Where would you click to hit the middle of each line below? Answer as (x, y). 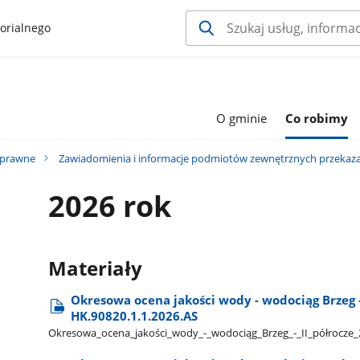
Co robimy (317, 118)
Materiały (96, 268)
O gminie (241, 118)
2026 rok (110, 206)
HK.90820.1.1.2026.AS (135, 315)
